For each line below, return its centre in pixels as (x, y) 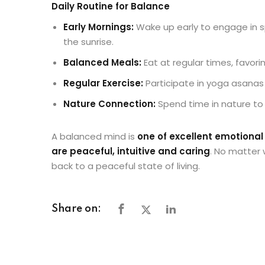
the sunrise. (88, 42)
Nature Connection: (109, 104)
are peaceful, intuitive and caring (131, 151)
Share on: (76, 209)
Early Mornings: (98, 27)
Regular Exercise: (103, 83)
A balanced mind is (94, 137)
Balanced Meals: (102, 63)
